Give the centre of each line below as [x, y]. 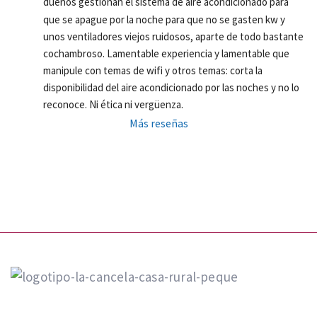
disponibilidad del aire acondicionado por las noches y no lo [171, 88]
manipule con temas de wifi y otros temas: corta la [153, 70]
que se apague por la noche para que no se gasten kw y [164, 19]
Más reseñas [158, 123]
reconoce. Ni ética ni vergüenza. [113, 105]
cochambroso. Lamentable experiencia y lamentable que [166, 53]
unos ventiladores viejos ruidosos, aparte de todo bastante [173, 36]
